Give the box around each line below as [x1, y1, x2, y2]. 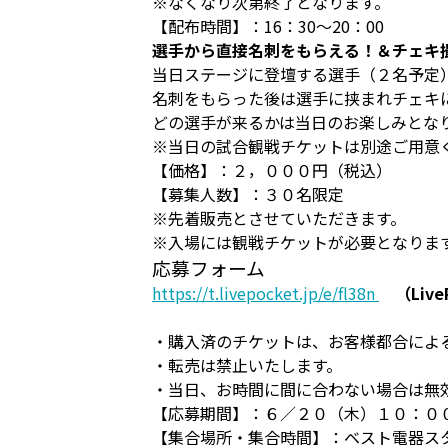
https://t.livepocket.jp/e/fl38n [152, 281, 379, 305]
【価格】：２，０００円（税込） [152, 158, 392, 182]
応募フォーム [152, 254, 265, 281]
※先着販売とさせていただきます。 [152, 206, 406, 230]
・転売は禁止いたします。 [152, 353, 342, 377]
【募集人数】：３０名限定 [152, 182, 344, 206]
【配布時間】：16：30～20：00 [152, 14, 384, 38]
